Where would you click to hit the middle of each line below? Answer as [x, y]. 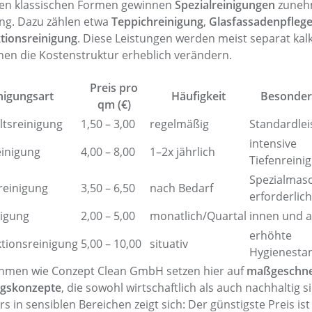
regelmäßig [179, 124]
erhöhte [271, 235]
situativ [169, 244]
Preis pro [114, 88]
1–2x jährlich [182, 152]
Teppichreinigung [157, 22]
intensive [273, 143]
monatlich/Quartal [198, 216]
